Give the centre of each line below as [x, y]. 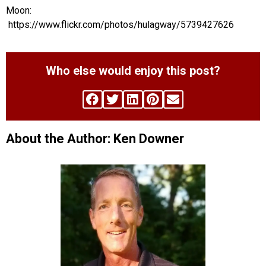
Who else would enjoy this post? [133, 70]
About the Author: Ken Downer [95, 139]
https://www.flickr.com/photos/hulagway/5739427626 [120, 24]
